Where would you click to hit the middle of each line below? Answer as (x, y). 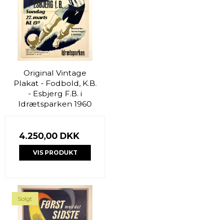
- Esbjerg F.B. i (55, 93)
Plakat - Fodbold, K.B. (55, 83)
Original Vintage (55, 73)
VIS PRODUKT (55, 152)
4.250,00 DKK (49, 136)
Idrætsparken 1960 (55, 104)
